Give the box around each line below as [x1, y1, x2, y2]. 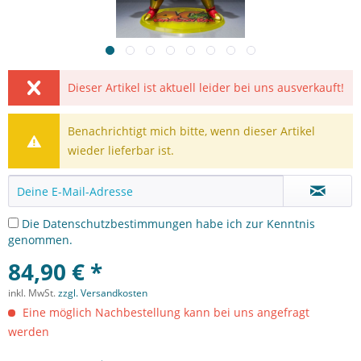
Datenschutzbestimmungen [43, 216, 193, 231]
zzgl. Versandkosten [58, 286, 147, 300]
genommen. [8, 232, 73, 247]
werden [8, 324, 49, 339]
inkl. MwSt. [8, 286, 58, 300]
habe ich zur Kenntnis [193, 216, 315, 231]
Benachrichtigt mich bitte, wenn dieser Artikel [68, 123, 316, 139]
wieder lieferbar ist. [68, 143, 175, 158]
